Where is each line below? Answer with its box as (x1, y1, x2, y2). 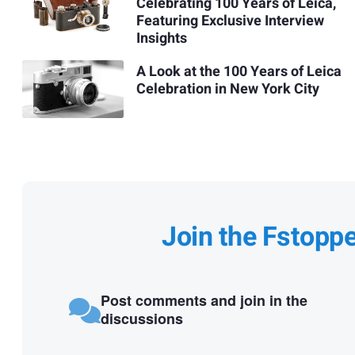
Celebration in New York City (136, 78, 319, 101)
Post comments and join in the (100, 289, 307, 311)
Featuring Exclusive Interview (136, 10, 324, 32)
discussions (100, 307, 183, 329)
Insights (136, 28, 187, 50)
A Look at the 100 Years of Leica (136, 61, 342, 83)
